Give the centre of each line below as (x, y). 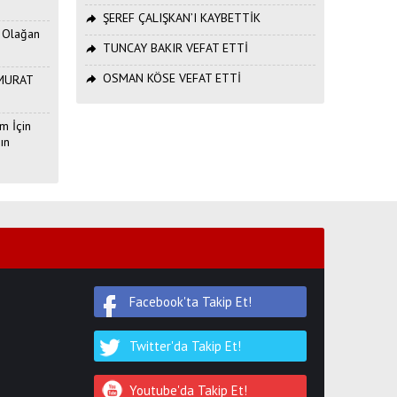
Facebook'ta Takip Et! (191, 301)
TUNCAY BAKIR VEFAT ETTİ (175, 47)
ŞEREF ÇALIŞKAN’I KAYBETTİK (182, 17)
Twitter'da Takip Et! (185, 346)
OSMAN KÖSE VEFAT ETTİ (172, 78)
